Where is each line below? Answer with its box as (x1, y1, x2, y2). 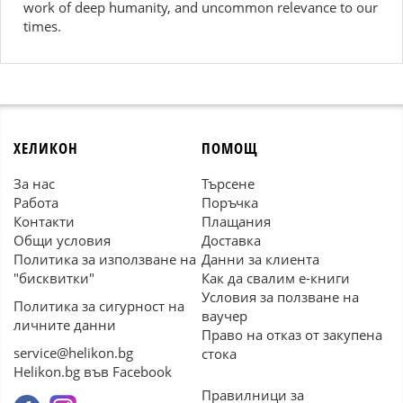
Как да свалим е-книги (201, 269, 350, 287)
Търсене (201, 175, 255, 193)
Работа (13, 193, 58, 211)
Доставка (201, 231, 261, 249)
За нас (13, 175, 55, 193)
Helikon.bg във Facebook (13, 363, 172, 381)
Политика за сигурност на (13, 297, 184, 315)
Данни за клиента (201, 250, 319, 268)
